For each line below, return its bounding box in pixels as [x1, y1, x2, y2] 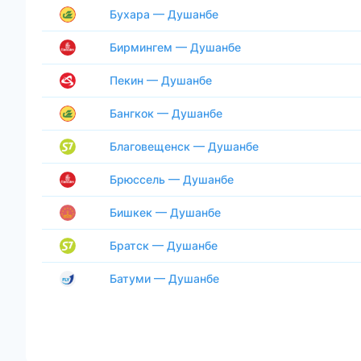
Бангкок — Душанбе [110, 106, 222, 120]
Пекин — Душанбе [110, 73, 212, 87]
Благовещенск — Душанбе [110, 139, 259, 153]
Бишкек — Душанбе [110, 205, 221, 219]
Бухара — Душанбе [110, 6, 218, 21]
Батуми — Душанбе [110, 271, 219, 285]
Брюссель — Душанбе [110, 172, 234, 186]
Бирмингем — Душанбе [110, 39, 241, 54]
